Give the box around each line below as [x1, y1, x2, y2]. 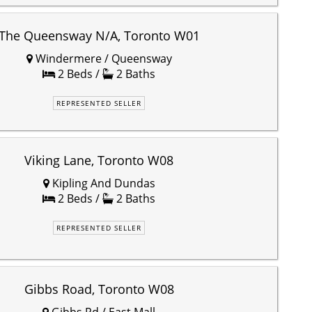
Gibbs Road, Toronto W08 [24, 281, 174, 298]
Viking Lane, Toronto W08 [24, 152, 173, 169]
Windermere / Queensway [32, 51, 172, 67]
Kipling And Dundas [49, 175, 155, 192]
